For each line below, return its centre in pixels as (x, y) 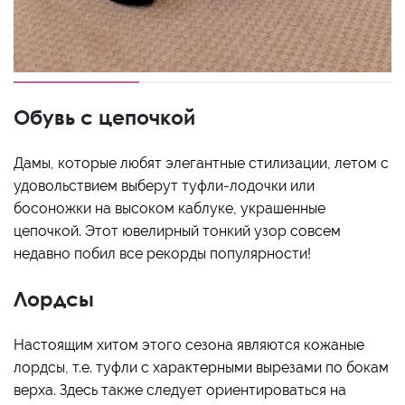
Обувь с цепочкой (104, 118)
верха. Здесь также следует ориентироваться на (180, 391)
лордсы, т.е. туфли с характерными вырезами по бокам (201, 368)
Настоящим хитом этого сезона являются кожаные (189, 345)
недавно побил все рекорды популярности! (162, 254)
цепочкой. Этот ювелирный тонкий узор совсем (177, 231)
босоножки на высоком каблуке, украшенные (170, 209)
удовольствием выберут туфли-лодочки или (164, 186)
